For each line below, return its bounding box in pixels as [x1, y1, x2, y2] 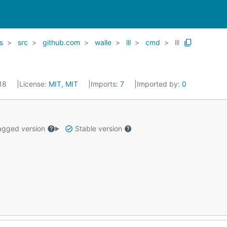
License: [19, 80, 49, 88]
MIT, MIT [49, 80, 78, 88]
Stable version [72, 124, 124, 133]
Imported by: [137, 80, 182, 88]
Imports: [91, 80, 120, 88]
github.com [43, 38, 80, 47]
